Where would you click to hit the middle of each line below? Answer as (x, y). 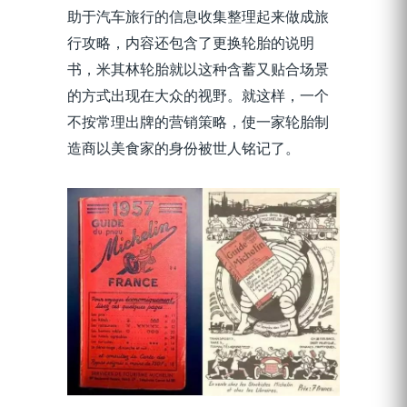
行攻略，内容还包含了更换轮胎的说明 (191, 43)
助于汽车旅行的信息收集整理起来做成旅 (198, 17)
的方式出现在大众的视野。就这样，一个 (198, 96)
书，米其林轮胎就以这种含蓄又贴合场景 (198, 69)
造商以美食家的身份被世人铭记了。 (184, 149)
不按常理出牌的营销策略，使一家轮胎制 (198, 122)
